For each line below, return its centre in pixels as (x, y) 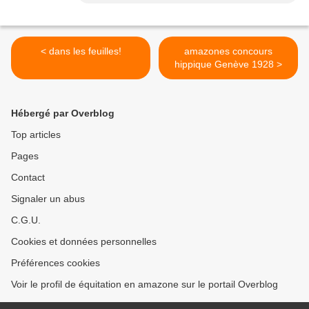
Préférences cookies (56, 263)
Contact (28, 178)
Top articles (36, 135)
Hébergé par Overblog (63, 113)
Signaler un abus (48, 199)
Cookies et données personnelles (84, 242)
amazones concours (228, 51)
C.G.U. (26, 220)
